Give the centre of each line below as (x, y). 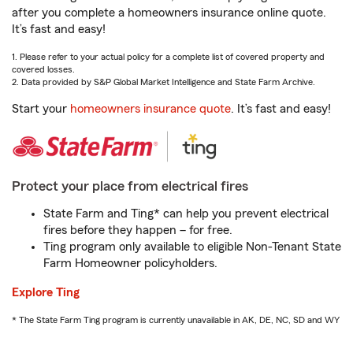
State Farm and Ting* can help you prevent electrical (186, 214)
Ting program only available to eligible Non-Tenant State (192, 247)
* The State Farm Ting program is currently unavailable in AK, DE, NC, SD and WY (176, 320)
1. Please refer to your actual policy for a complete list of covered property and (168, 57)
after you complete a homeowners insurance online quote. (169, 13)
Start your (41, 109)
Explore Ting (46, 292)
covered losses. (43, 69)
